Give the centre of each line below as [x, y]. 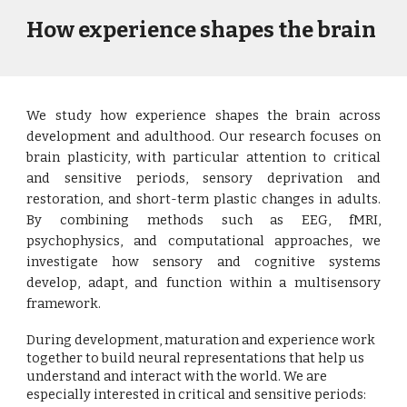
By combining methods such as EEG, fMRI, [203, 220]
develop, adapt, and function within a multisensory [203, 283]
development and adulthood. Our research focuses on [203, 136]
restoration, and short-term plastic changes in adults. [203, 199]
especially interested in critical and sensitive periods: [197, 394]
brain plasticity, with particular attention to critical [203, 157]
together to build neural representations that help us [196, 358]
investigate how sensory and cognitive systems [203, 262]
